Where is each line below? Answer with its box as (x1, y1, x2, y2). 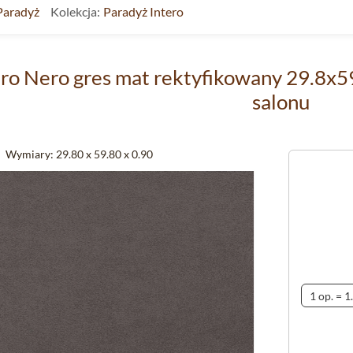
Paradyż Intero (103, 4, 184, 19)
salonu (252, 89, 310, 114)
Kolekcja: (50, 4, 100, 19)
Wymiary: (5, 147, 54, 161)
